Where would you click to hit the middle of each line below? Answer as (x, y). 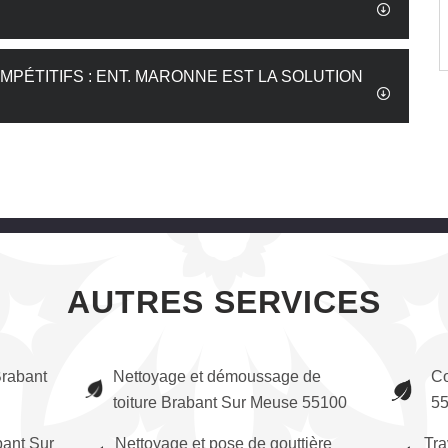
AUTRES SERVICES (224, 302)
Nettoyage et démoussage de (217, 376)
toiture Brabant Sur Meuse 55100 (230, 402)
